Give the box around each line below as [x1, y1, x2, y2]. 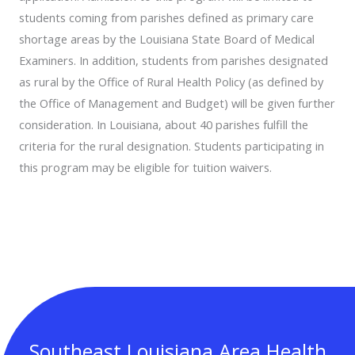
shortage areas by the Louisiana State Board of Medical [19, 30, 315, 47]
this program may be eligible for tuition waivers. [19, 158, 272, 175]
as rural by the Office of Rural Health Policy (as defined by [19, 73, 323, 90]
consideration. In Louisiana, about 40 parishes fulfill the [19, 116, 308, 132]
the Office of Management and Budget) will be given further [19, 94, 335, 111]
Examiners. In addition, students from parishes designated [19, 52, 328, 68]
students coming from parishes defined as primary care [19, 9, 314, 25]
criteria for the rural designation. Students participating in [19, 137, 324, 154]
